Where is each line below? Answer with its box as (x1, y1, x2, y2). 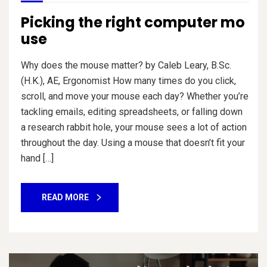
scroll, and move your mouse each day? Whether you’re (21, 91, 249, 103)
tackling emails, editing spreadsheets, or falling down (21, 106, 243, 118)
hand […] (21, 153, 54, 164)
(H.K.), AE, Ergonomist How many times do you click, (21, 75, 236, 87)
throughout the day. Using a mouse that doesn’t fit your (21, 137, 245, 149)
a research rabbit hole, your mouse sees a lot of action (21, 122, 247, 133)
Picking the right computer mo (21, 13, 245, 33)
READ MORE (42, 193, 89, 203)
